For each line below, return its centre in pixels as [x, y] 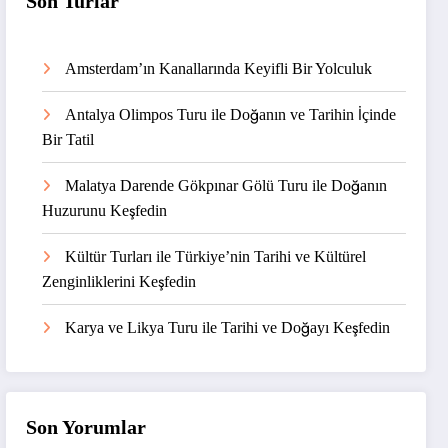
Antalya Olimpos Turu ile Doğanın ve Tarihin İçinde [231, 114]
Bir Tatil [68, 139]
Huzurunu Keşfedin [105, 210]
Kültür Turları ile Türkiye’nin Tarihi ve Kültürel [216, 256]
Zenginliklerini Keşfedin [119, 281]
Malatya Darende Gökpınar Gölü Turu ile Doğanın [226, 185]
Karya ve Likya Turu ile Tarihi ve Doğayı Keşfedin [228, 327]
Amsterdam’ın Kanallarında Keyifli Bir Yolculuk [219, 68]
